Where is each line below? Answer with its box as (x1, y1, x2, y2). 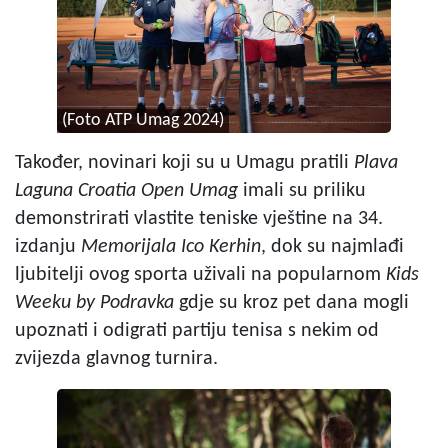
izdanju (15, 236, 81, 257)
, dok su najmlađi (261, 236, 404, 257)
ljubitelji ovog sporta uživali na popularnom (15, 264, 386, 285)
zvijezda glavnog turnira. (15, 348, 218, 369)
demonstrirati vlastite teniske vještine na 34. (15, 208, 383, 229)
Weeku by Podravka (15, 292, 174, 313)
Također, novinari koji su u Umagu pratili (15, 152, 354, 173)
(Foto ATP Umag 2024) (61, 111, 224, 129)
